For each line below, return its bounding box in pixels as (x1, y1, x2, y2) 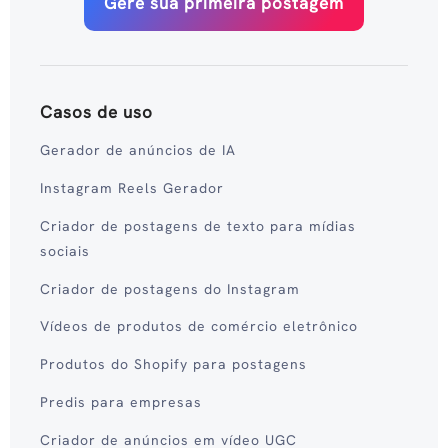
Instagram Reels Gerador (40, 179, 224, 198)
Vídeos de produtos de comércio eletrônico (40, 317, 358, 336)
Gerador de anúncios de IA (40, 141, 236, 160)
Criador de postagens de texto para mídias (40, 216, 356, 235)
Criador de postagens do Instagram (40, 279, 300, 298)
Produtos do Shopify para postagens (40, 355, 307, 374)
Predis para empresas (40, 392, 202, 411)
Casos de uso (40, 100, 153, 123)
